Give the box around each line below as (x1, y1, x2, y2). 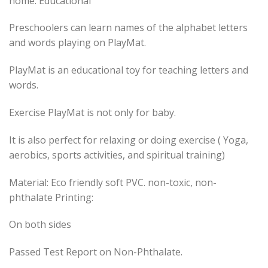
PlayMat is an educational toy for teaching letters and (9, 63, 248, 77)
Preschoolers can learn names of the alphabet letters (9, 21, 248, 35)
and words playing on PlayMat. (9, 36, 146, 50)
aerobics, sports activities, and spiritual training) (9, 148, 225, 162)
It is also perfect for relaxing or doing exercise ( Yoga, (9, 133, 248, 147)
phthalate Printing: (9, 190, 93, 204)
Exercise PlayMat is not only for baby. (9, 106, 176, 120)
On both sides (9, 218, 71, 232)
